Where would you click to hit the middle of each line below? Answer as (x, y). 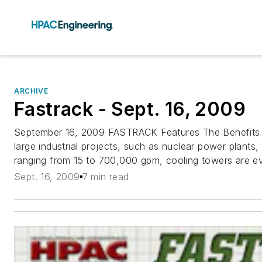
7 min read (106, 177)
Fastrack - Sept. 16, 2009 (130, 109)
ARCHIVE (31, 91)
